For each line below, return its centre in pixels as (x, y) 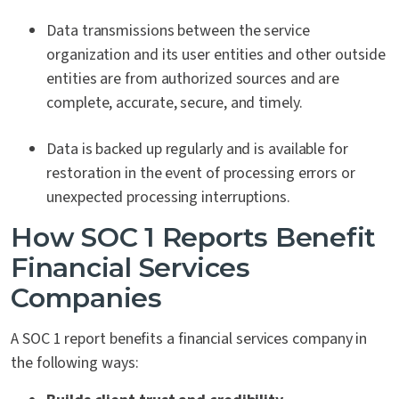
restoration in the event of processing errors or (201, 174)
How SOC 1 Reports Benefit (194, 238)
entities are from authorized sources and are (193, 79)
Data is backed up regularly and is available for (197, 150)
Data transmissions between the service (178, 31)
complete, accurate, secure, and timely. (175, 103)
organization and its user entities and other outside (216, 55)
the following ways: (75, 363)
